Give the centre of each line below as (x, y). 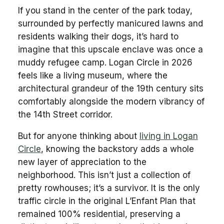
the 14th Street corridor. (65, 114)
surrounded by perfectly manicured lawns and (110, 23)
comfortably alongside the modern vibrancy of (111, 101)
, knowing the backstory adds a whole (117, 149)
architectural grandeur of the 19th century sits (110, 88)
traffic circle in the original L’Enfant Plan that (106, 201)
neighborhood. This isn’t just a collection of (104, 175)
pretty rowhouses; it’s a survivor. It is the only (109, 188)
